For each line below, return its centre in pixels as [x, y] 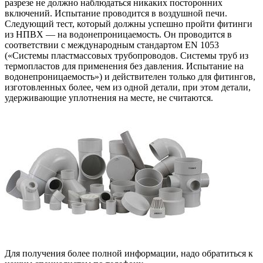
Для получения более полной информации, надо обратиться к [129, 254]
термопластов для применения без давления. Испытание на [124, 66]
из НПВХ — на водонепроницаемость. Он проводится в [118, 35]
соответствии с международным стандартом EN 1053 [112, 45]
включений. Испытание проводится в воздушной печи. [116, 14]
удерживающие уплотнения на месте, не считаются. [109, 98]
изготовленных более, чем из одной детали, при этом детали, [128, 87]
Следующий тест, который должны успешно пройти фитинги [129, 24]
